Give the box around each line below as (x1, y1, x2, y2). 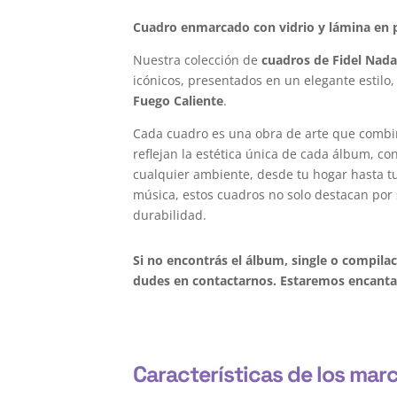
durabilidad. (133, 206, 207, 224)
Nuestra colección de (133, 51, 262, 69)
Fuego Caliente (133, 92, 224, 110)
